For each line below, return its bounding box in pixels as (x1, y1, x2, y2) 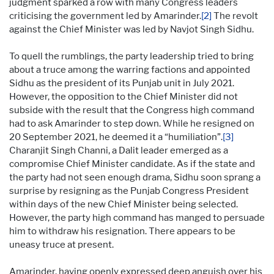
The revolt (212, 10, 258, 21)
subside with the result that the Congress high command (9, 104, 254, 116)
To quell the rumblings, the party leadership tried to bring (9, 50, 254, 62)
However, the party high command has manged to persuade (9, 212, 265, 223)
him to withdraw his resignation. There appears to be (9, 225, 235, 237)
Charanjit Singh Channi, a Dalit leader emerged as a (9, 144, 228, 156)
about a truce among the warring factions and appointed (9, 64, 250, 75)
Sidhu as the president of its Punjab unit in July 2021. (9, 77, 234, 89)
